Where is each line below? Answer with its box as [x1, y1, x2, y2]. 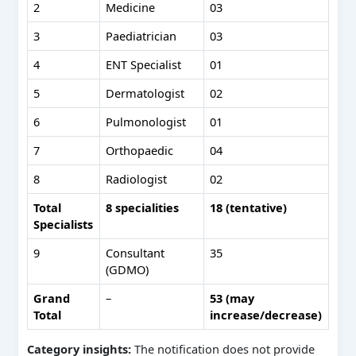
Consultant [106, 244, 165, 261]
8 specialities [106, 199, 180, 215]
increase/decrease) [210, 306, 323, 323]
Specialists [33, 215, 94, 232]
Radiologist [106, 170, 168, 187]
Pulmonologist [106, 113, 187, 130]
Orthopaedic [106, 141, 174, 158]
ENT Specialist [106, 56, 182, 72]
